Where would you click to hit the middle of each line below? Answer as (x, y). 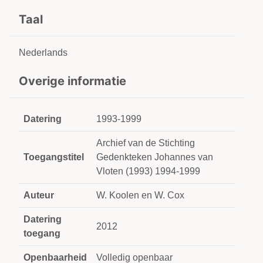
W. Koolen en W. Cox (140, 195)
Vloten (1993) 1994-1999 (148, 171)
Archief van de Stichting (146, 143)
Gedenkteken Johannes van (155, 157)
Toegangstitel (54, 157)
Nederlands (43, 53)
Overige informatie (73, 81)
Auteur (39, 195)
